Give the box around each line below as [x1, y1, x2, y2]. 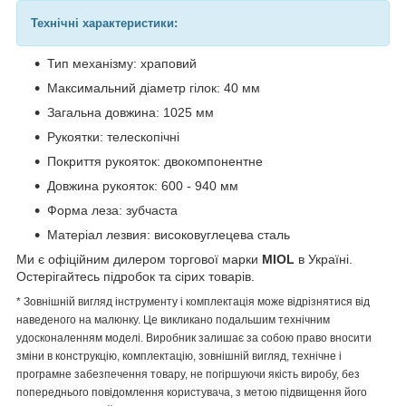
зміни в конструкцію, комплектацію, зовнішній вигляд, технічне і [16, 349, 342, 362]
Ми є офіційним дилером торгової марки [16, 251, 262, 266]
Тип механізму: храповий [47, 55, 197, 71]
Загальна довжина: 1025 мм [47, 104, 214, 120]
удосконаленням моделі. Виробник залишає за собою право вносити [16, 331, 372, 344]
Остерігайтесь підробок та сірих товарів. [16, 268, 255, 284]
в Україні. [295, 251, 353, 266]
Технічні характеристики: [31, 15, 178, 30]
